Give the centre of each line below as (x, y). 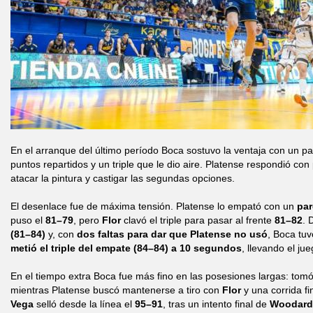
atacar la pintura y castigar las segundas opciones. (123, 178)
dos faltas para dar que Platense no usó (172, 234)
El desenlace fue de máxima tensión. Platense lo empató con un (154, 206)
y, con (61, 234)
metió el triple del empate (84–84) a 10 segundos (126, 248)
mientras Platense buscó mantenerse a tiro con (116, 290)
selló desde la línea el (84, 304)
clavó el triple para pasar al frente (198, 220)
